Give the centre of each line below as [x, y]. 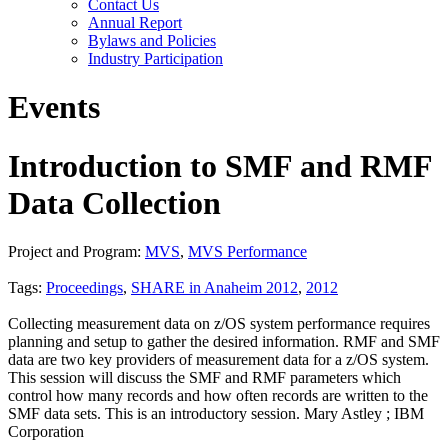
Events [54, 107]
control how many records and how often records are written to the [218, 396]
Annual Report [135, 22]
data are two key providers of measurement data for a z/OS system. [218, 360]
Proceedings [84, 288]
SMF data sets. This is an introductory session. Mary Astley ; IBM [216, 414]
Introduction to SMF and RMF [220, 165]
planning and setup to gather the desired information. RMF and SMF [224, 342]
